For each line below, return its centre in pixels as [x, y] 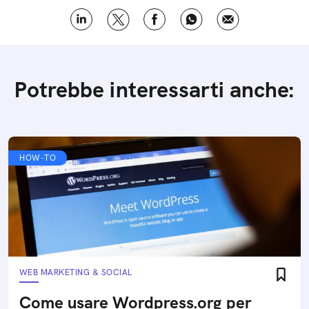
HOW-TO [38, 158]
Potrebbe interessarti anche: [154, 90]
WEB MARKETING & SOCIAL [76, 273]
